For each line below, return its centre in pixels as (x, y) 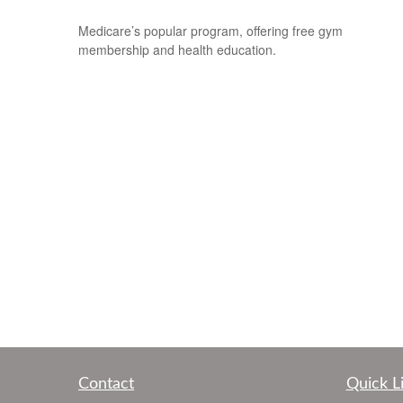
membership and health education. (177, 49)
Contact (106, 384)
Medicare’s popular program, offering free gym (210, 30)
